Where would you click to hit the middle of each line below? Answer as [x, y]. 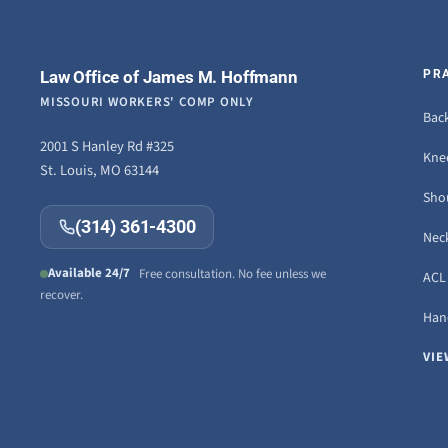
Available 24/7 [89, 273]
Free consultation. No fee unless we [228, 273]
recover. [61, 294]
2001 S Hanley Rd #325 [107, 147]
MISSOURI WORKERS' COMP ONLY [147, 102]
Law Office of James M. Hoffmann [169, 77]
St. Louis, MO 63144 [99, 171]
